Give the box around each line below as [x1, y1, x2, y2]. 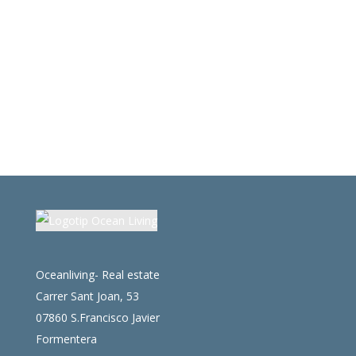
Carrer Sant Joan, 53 [35, 288, 139, 304]
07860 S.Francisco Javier [35, 310, 160, 326]
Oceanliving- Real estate [35, 267, 160, 283]
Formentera [35, 331, 97, 347]
